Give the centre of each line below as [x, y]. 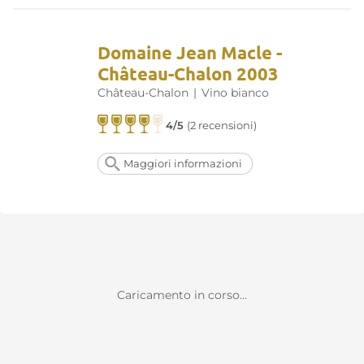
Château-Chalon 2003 [188, 74]
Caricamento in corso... [182, 295]
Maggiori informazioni [183, 164]
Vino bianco [235, 93]
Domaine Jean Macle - [190, 53]
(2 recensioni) [222, 126]
